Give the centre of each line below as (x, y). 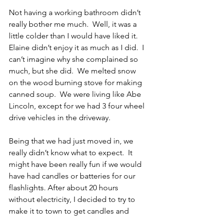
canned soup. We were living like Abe (76, 94)
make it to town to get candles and (70, 211)
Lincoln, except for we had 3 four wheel (78, 106)
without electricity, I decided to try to (73, 200)
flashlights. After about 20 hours (64, 188)
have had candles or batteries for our (73, 176)
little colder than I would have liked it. (75, 36)
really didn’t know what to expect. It (72, 153)
